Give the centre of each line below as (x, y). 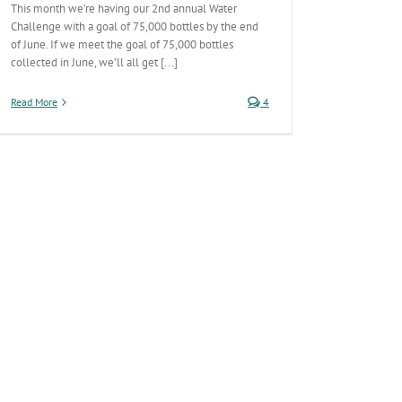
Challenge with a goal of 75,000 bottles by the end (135, 26)
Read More (34, 102)
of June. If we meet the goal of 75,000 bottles (122, 44)
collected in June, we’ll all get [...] (94, 62)
